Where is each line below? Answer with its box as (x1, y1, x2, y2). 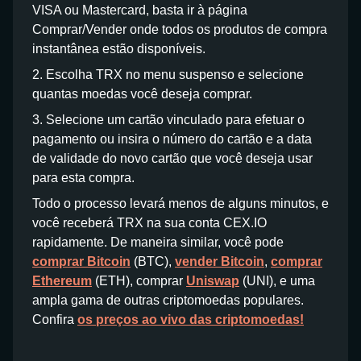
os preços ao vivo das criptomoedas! (77, 313, 304, 326)
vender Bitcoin (175, 255, 264, 268)
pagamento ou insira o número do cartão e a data (32, 132, 312, 146)
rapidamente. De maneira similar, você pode (32, 235, 284, 249)
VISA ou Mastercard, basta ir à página (32, 3, 247, 17)
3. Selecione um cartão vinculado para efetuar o (32, 113, 305, 127)
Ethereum (32, 274, 92, 288)
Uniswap (186, 274, 239, 288)
